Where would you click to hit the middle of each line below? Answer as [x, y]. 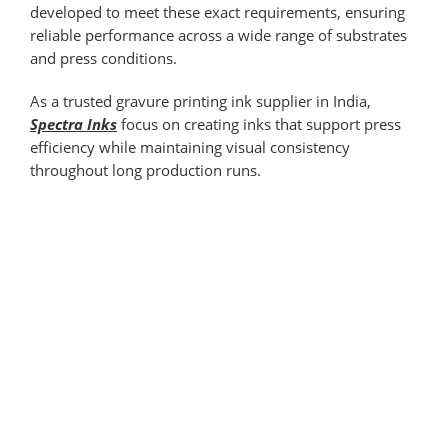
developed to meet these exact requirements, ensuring [217, 12]
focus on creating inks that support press [259, 124]
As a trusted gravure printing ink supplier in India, [200, 101]
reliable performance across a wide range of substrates [218, 35]
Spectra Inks [73, 124]
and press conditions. [103, 58]
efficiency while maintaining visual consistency [190, 147]
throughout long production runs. [145, 170]
